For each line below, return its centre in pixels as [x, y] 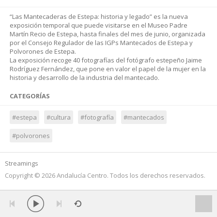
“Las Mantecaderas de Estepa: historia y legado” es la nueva [99, 16]
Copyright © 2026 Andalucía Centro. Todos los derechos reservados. [105, 175]
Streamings [22, 163]
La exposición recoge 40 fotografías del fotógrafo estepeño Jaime [106, 60]
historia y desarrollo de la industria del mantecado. [85, 77]
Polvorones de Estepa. [43, 51]
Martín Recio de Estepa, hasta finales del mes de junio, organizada [108, 34]
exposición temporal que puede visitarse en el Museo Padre [99, 25]
